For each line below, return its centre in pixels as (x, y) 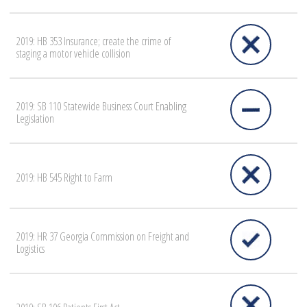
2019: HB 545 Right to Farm (64, 178)
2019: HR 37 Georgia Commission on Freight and (103, 237)
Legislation (35, 119)
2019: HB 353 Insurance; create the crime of (94, 41)
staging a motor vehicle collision (73, 54)
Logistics (30, 249)
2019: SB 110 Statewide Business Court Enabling (101, 107)
